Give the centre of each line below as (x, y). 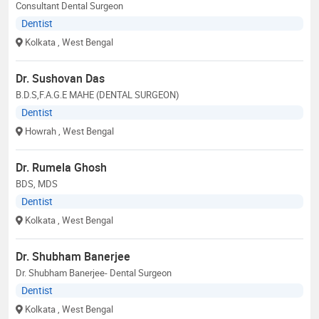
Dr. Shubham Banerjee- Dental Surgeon (94, 272)
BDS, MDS (37, 183)
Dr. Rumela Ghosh (61, 167)
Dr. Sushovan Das (60, 78)
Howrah (41, 131)
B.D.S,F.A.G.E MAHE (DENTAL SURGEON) (98, 94)
